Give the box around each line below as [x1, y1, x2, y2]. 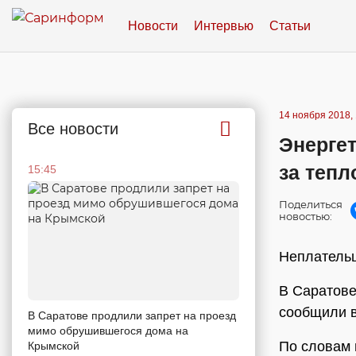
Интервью [194, 18, 253, 33]
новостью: [279, 210, 332, 222]
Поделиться [279, 198, 342, 211]
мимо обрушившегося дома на [28, 323, 188, 337]
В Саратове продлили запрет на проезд [28, 308, 236, 322]
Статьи [269, 18, 311, 33]
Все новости [28, 120, 118, 137]
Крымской [28, 339, 79, 352]
